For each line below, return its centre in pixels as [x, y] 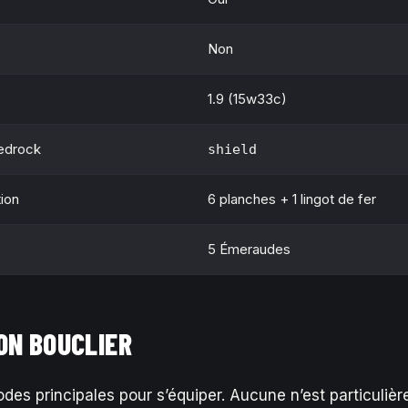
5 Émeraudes [249, 249]
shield [232, 149]
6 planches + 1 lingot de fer [292, 199]
